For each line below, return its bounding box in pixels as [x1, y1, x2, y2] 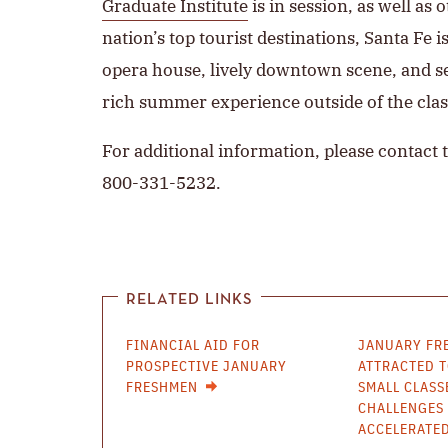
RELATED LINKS [126, 292, 253, 308]
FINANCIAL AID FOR [126, 339, 260, 353]
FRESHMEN [126, 381, 198, 395]
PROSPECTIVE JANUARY [126, 360, 287, 374]
